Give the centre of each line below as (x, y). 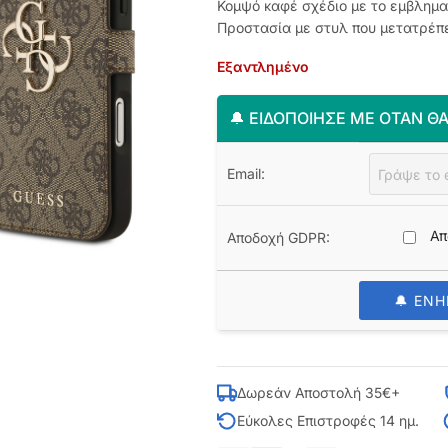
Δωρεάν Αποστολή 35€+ (318, 392)
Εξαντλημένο (262, 66)
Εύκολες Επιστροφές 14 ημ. (327, 420)
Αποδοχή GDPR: (278, 237)
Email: (245, 173)
